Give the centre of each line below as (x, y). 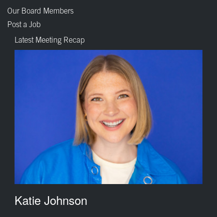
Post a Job (24, 25)
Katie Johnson (51, 200)
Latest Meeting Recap (50, 40)
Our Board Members (40, 11)
